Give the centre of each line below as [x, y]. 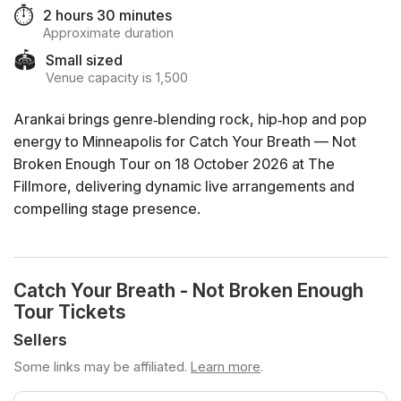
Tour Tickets [70, 312]
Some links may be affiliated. [100, 367]
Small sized [84, 60]
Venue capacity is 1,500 [117, 77]
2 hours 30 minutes [107, 15]
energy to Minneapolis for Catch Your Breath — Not [185, 142]
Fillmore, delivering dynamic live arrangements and [184, 187]
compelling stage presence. [107, 209]
